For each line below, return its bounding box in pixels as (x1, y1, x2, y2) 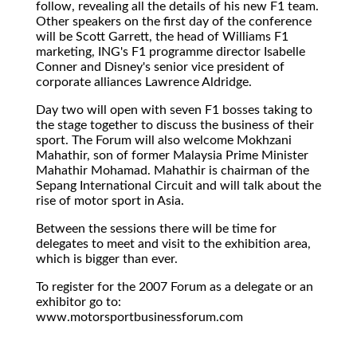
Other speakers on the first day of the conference (36, 14, 312, 28)
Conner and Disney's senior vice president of (36, 60, 284, 73)
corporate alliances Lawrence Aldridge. (36, 75, 252, 88)
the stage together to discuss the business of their (36, 118, 314, 131)
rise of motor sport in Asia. (36, 194, 184, 207)
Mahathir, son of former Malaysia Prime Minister (36, 148, 308, 162)
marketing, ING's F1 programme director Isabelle (36, 45, 305, 58)
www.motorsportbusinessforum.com (36, 310, 243, 324)
